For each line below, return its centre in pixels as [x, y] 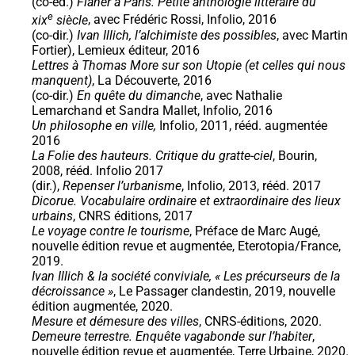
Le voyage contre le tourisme [111, 231]
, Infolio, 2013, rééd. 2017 [251, 185]
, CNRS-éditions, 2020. [260, 321]
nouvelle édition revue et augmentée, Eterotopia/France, [186, 246]
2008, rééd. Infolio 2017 [97, 170]
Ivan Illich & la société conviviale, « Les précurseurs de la [186, 276]
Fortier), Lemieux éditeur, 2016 [116, 50]
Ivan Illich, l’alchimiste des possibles [177, 35]
